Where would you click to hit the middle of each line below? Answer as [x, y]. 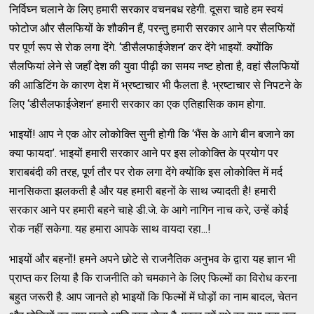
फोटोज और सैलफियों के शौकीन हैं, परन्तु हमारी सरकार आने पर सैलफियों [152, 28]
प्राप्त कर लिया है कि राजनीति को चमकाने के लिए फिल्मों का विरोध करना [153, 278]
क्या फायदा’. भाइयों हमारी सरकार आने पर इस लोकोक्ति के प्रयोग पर [144, 153]
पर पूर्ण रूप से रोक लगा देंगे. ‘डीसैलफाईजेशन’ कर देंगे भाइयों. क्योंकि [141, 47]
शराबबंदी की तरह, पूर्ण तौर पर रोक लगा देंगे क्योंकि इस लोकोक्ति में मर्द [146, 172]
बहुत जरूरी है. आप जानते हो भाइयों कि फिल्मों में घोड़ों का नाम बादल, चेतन [153, 296]
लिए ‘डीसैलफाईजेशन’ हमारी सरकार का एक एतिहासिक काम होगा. [138, 104]
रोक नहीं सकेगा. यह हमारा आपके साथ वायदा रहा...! [110, 228]
